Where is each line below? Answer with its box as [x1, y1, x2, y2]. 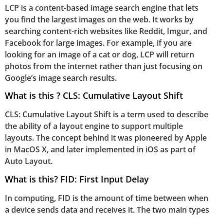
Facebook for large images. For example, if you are [5, 37, 192, 48]
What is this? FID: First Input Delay [5, 173, 149, 185]
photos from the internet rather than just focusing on [5, 60, 202, 72]
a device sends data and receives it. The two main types [5, 204, 209, 215]
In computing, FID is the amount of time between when [5, 192, 208, 203]
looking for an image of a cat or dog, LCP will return [5, 49, 194, 60]
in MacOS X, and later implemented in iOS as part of [5, 144, 196, 155]
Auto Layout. [5, 156, 53, 167]
